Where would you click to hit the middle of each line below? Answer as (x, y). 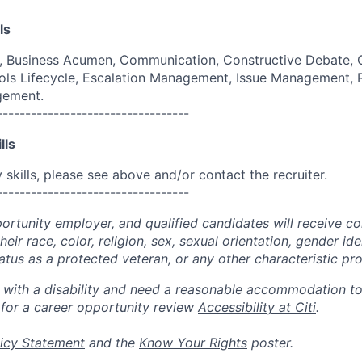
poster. (270, 343)
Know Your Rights (193, 343)
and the (112, 343)
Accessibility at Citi (257, 307)
